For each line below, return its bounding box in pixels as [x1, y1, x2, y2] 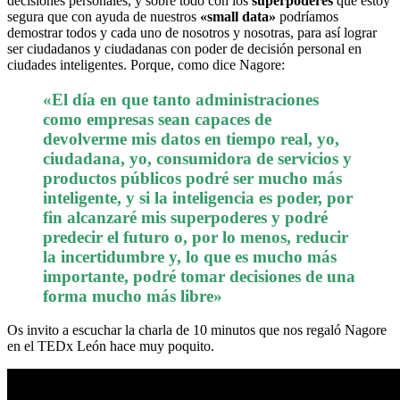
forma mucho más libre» [43, 286, 222, 305]
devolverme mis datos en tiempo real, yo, [43, 129, 339, 148]
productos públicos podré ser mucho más [43, 168, 342, 187]
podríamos [276, 9, 338, 25]
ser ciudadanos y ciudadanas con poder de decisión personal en [7, 41, 362, 57]
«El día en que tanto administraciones [43, 89, 319, 109]
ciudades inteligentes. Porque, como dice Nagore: [7, 57, 285, 73]
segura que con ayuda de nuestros [7, 9, 200, 25]
